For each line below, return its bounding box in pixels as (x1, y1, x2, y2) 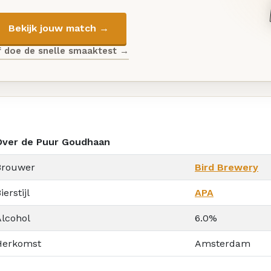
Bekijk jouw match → (8, 22, 109, 34)
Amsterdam (195, 237, 250, 249)
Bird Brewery (195, 161, 258, 173)
